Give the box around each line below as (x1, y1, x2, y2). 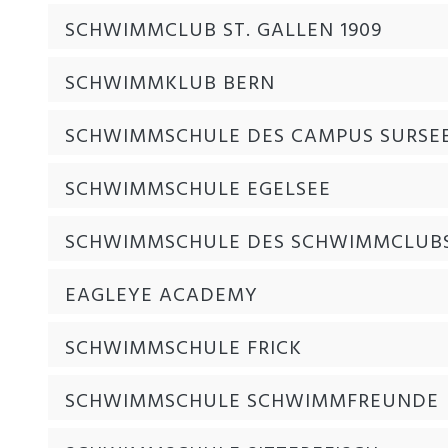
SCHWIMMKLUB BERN (65, 67, 275, 100)
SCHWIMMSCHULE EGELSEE (65, 173, 331, 206)
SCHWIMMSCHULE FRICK (65, 332, 302, 365)
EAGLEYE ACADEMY (65, 279, 258, 312)
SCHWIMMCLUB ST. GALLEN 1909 (65, 14, 382, 47)
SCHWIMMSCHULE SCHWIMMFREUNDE (65, 385, 439, 418)
